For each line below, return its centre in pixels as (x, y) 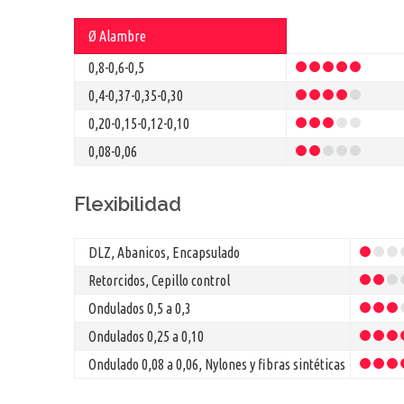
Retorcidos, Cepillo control (159, 280)
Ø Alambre (117, 36)
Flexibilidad (128, 203)
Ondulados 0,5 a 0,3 (140, 308)
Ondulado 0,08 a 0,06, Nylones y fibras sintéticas (217, 364)
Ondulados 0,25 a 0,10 (146, 336)
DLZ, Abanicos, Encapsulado (164, 252)
